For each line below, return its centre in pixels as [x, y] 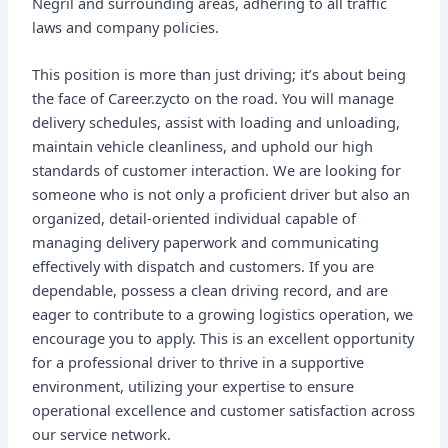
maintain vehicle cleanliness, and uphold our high [203, 146]
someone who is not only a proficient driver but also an [221, 194]
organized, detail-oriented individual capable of [194, 218]
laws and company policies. [126, 26]
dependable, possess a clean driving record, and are [210, 290]
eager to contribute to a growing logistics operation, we [223, 314]
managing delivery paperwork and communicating [206, 242]
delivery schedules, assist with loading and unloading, [216, 122]
